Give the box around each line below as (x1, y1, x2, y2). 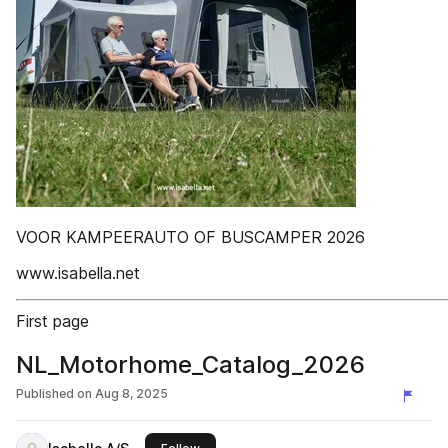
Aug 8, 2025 (95, 386, 168, 401)
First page (16, 311, 89, 331)
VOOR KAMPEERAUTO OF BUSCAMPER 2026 (16, 227, 365, 247)
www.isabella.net (16, 263, 140, 283)
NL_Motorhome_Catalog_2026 (16, 350, 365, 379)
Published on (16, 386, 92, 401)
